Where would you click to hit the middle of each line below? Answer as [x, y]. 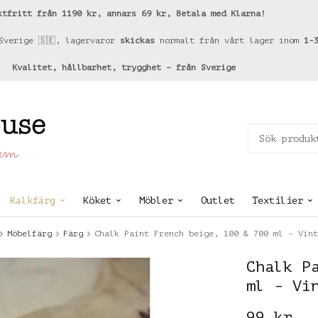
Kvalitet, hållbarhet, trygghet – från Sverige [124, 67]
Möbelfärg [29, 234]
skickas [137, 40]
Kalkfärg [33, 201]
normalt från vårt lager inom [229, 40]
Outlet [218, 201]
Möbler [156, 201]
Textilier [278, 201]
